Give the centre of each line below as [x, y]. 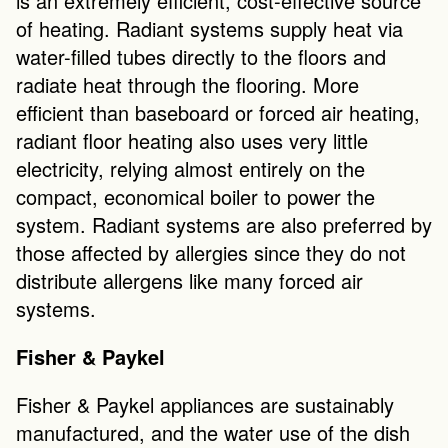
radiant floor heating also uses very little [192, 140]
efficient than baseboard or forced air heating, [218, 112]
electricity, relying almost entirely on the [190, 168]
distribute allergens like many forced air [189, 280]
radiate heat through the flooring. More [187, 84]
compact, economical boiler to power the [195, 196]
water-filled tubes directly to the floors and [201, 56]
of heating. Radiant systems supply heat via [209, 28]
